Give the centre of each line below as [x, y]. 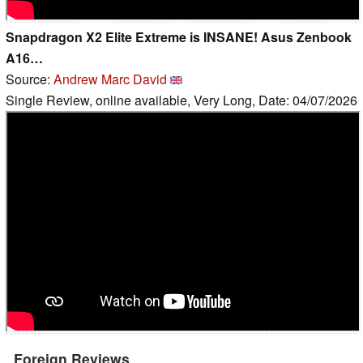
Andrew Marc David [110, 79]
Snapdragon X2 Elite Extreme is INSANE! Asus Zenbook [179, 36]
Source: [30, 79]
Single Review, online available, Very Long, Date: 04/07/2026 [181, 100]
